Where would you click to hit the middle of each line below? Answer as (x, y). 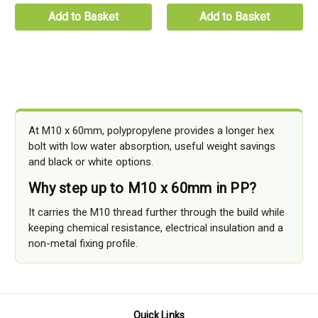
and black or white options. (91, 161)
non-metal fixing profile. (83, 243)
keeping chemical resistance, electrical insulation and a (156, 227)
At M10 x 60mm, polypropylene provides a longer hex (151, 130)
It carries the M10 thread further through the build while (157, 212)
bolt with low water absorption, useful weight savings (152, 146)
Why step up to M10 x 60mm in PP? (142, 188)
